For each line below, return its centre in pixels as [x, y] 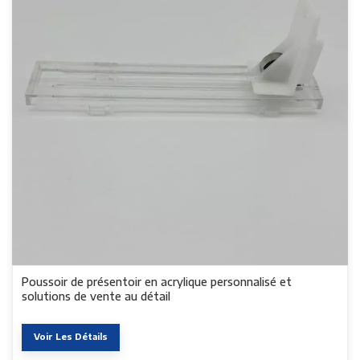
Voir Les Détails [71, 337]
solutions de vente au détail [96, 296]
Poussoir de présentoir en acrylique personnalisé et [157, 281]
